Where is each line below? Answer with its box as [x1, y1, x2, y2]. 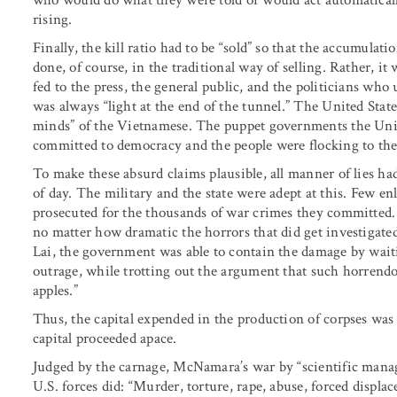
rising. [33, 9, 73, 29]
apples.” [33, 280, 78, 300]
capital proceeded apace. [33, 328, 177, 348]
